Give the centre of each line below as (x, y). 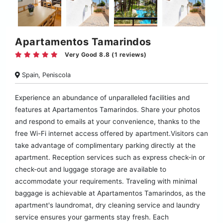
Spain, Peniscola (45, 75)
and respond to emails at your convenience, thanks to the (108, 122)
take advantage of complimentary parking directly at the (105, 146)
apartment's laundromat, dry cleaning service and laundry (108, 205)
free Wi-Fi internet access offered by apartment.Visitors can (111, 134)
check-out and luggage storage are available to (91, 169)
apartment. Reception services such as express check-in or (110, 158)
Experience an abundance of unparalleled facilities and (102, 98)
